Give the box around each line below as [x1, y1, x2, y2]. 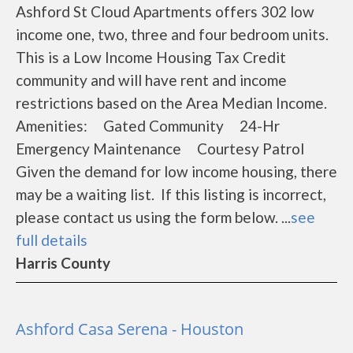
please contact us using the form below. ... [16, 208, 291, 226]
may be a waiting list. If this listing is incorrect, [16, 185, 326, 203]
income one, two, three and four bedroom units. [16, 25, 329, 43]
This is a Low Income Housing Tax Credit [16, 48, 286, 66]
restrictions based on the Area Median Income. [16, 94, 327, 112]
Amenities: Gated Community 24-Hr [16, 117, 280, 135]
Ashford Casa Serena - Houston [16, 318, 243, 340]
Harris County [16, 254, 110, 272]
